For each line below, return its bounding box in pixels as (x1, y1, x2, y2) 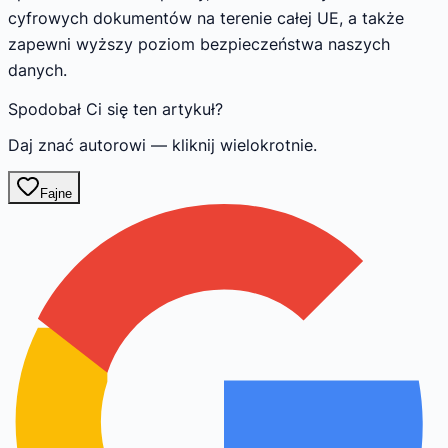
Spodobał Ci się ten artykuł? (8, 99, 223, 120)
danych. (8, 60, 67, 81)
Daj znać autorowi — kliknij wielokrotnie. (8, 135, 317, 156)
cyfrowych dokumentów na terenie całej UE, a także (8, 8, 404, 29)
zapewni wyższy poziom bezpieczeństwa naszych (8, 34, 390, 55)
